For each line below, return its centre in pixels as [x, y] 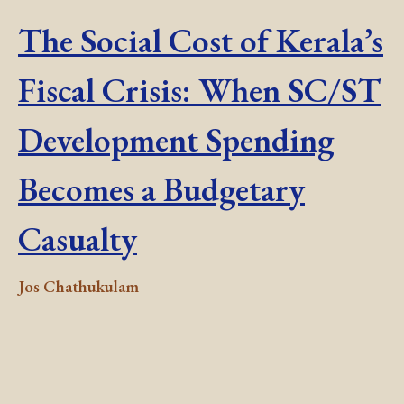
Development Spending [176, 140]
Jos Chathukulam [78, 287]
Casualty [78, 239]
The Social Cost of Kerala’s [201, 41]
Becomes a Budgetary [161, 189]
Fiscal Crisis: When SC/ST [199, 90]
